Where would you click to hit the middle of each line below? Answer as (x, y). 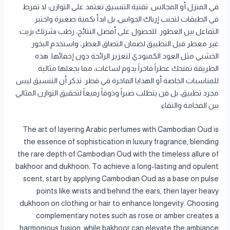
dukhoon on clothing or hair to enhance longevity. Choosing (119, 204)
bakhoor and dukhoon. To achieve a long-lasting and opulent (117, 167)
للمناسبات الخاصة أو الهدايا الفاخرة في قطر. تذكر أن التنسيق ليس (117, 81)
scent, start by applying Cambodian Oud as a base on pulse (121, 179)
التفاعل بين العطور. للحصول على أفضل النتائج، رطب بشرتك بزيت (119, 32)
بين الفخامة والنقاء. (189, 106)
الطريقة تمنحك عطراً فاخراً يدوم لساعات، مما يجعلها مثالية (128, 69)
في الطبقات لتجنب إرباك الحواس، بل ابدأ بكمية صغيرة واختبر (126, 19)
